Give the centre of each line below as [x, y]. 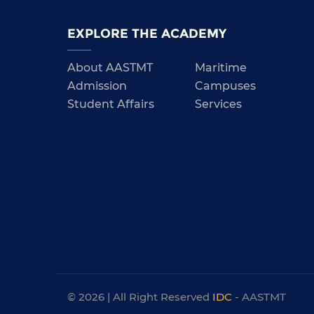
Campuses [225, 86]
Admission [97, 86]
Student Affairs [110, 104]
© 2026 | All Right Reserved [139, 297]
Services [218, 104]
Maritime [220, 67]
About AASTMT [110, 67]
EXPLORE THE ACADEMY [146, 34]
